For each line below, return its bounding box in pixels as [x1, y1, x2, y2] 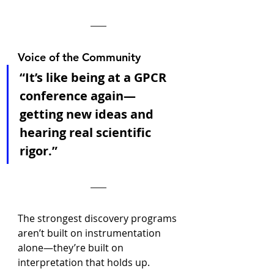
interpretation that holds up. [18, 256, 150, 269]
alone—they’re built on [18, 241, 126, 254]
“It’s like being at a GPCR [20, 69, 169, 86]
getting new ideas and [20, 106, 157, 122]
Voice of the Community [18, 50, 141, 64]
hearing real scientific [20, 124, 154, 141]
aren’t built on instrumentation [18, 226, 163, 240]
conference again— [20, 87, 136, 104]
